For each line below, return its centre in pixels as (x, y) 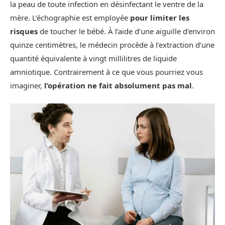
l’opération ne (71, 85)
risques (24, 31)
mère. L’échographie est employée (70, 17)
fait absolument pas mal (145, 85)
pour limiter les (160, 17)
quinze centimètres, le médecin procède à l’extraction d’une (112, 44)
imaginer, (27, 85)
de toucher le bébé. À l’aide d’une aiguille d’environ (126, 31)
